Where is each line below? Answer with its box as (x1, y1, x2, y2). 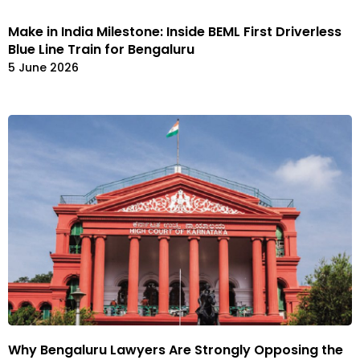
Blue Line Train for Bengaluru (8, 40, 194, 59)
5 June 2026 (8, 59, 79, 76)
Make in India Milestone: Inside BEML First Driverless (8, 22, 342, 42)
